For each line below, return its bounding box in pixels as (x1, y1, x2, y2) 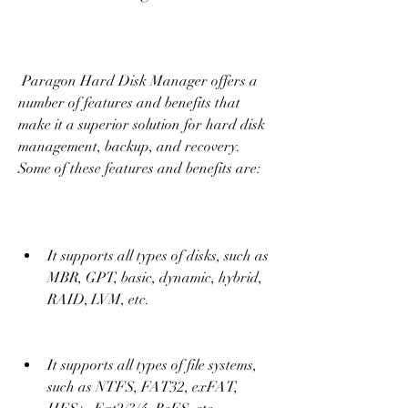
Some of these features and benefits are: (18, 159, 260, 178)
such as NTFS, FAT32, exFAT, (47, 378, 238, 396)
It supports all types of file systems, (47, 356, 257, 374)
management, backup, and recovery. (18, 138, 240, 156)
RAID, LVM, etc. (47, 291, 149, 309)
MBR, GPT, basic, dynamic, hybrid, (47, 269, 262, 287)
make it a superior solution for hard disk (18, 116, 265, 134)
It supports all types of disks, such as (47, 247, 269, 265)
